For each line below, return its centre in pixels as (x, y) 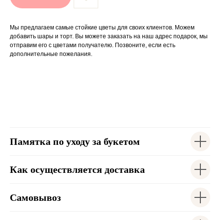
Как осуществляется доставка (77, 169)
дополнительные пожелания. (51, 54)
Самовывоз (35, 197)
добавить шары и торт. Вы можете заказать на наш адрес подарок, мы (109, 36)
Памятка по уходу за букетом (75, 141)
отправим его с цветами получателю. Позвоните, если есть (93, 45)
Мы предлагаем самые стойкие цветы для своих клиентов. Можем (102, 27)
